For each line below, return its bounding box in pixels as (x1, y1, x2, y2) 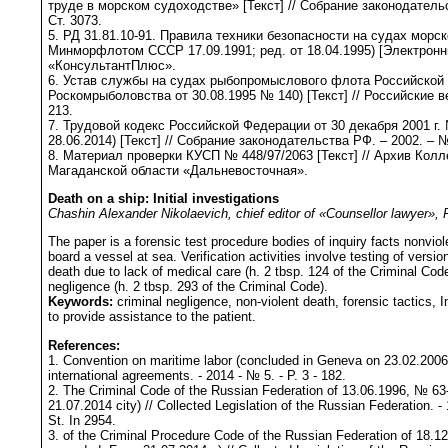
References (48, 337, 116, 353)
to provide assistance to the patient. (48, 309, 256, 325)
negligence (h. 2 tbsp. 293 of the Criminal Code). (48, 279, 328, 295)
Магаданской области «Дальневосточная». (48, 162, 308, 178)
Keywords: (48, 294, 113, 310)
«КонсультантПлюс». (48, 57, 176, 73)
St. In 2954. (48, 412, 116, 428)
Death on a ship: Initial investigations (48, 191, 279, 207)
